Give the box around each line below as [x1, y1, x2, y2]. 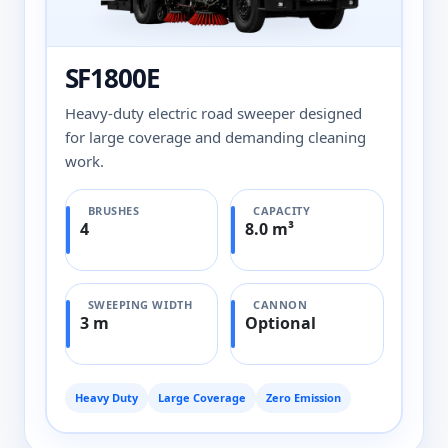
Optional [245, 311, 316, 334]
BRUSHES [87, 202, 140, 218]
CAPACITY [253, 202, 311, 218]
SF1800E [64, 59, 161, 96]
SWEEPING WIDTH [87, 296, 193, 312]
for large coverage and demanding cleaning [64, 126, 366, 147]
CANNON [253, 296, 308, 312]
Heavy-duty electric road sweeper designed [64, 102, 362, 123]
